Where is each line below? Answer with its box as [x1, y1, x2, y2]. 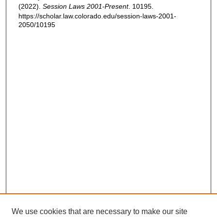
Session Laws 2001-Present [43, 2, 128, 11]
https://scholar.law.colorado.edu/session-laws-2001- [18, 12, 176, 20]
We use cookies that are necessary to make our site [12, 207, 187, 216]
